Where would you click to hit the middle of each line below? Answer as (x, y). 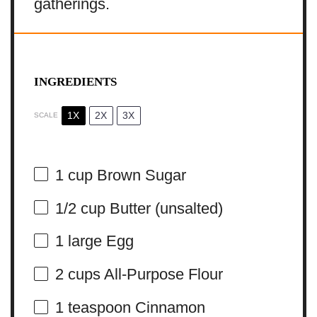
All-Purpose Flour (161, 275)
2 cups (77, 275)
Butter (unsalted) (164, 208)
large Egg (98, 241)
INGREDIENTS (75, 81)
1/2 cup (80, 208)
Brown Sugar (139, 175)
